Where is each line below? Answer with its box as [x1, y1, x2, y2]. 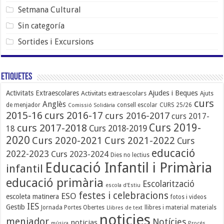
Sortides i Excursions [17, 36, 93, 46]
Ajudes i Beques [148, 88, 198, 97]
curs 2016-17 [44, 109, 103, 121]
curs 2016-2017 [105, 110, 170, 121]
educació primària [6, 175, 104, 190]
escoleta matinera [6, 192, 59, 200]
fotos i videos [170, 193, 207, 200]
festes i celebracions [78, 189, 169, 201]
